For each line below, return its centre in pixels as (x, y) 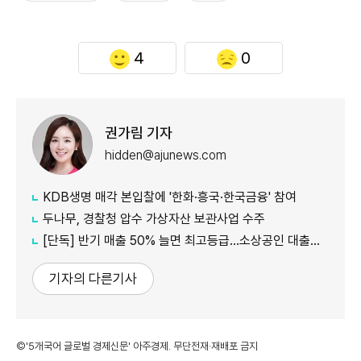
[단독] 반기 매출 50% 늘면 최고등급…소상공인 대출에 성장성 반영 (176, 240)
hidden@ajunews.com (166, 156)
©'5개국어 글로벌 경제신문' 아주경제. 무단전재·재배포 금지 (137, 346)
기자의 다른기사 (93, 278)
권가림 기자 (139, 133)
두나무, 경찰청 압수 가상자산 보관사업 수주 (154, 218)
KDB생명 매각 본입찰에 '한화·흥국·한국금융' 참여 (170, 197)
